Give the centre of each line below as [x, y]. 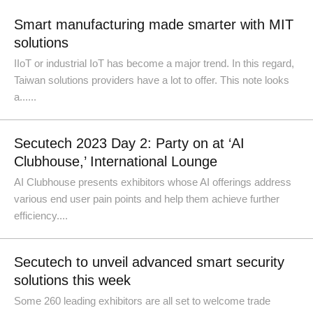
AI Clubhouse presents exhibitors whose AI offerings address [153, 182]
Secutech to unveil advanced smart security [149, 262]
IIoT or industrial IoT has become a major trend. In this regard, [154, 63]
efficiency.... [41, 216]
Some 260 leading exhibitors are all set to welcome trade [142, 301]
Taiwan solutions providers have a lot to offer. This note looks [152, 80]
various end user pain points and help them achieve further [147, 199]
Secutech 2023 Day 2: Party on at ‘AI [129, 143]
